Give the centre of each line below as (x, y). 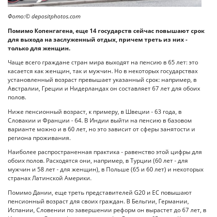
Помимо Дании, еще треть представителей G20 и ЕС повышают (100, 192)
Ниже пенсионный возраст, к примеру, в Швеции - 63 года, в (95, 111)
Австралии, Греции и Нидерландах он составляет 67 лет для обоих (104, 89)
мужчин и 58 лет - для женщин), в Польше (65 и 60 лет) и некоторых (106, 170)
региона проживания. (39, 138)
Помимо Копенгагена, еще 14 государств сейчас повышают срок (106, 31)
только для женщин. (39, 48)
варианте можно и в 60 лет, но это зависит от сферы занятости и (101, 129)
